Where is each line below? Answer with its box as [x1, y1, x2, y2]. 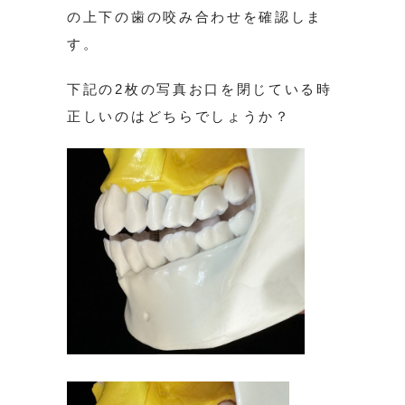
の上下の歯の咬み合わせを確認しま [67, 8, 324, 24]
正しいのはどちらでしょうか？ [67, 108, 291, 124]
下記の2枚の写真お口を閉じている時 [67, 80, 333, 97]
